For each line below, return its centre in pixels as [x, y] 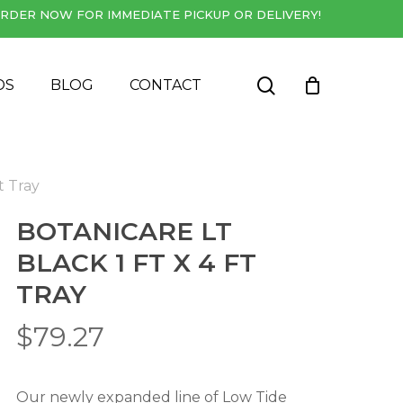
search [304, 84]
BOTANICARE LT [124, 231]
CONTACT [166, 85]
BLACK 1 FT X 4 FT [136, 263]
